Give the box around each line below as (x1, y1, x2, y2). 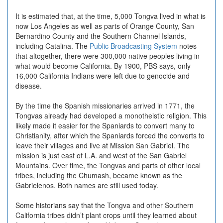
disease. (15, 81, 42, 91)
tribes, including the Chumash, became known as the (15, 170, 182, 180)
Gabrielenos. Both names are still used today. (15, 180, 158, 190)
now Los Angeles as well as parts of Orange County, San (15, 21, 194, 31)
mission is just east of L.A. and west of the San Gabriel (15, 150, 187, 160)
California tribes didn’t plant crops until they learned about (15, 210, 197, 220)
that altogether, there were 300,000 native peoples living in (15, 51, 200, 61)
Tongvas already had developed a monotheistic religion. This (15, 111, 207, 120)
